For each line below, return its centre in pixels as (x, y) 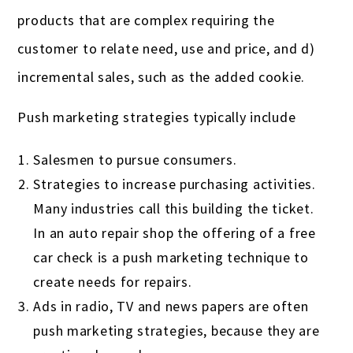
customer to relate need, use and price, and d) (166, 49)
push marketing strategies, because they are (176, 331)
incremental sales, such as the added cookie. (162, 77)
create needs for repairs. (113, 282)
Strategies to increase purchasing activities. (176, 184)
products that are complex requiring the (146, 20)
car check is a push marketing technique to (171, 258)
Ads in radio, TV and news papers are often (171, 307)
